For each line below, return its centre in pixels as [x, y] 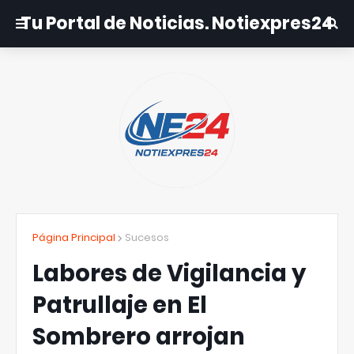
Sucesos [147, 237]
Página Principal [74, 237]
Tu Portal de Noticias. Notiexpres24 [177, 23]
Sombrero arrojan [139, 337]
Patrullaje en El [120, 305]
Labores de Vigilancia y [169, 273]
